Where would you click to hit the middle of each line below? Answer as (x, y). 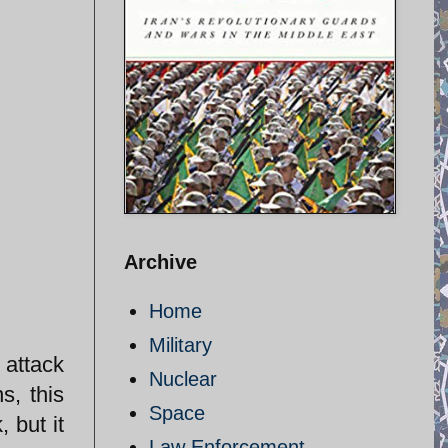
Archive (160, 262)
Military (180, 345)
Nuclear (183, 379)
